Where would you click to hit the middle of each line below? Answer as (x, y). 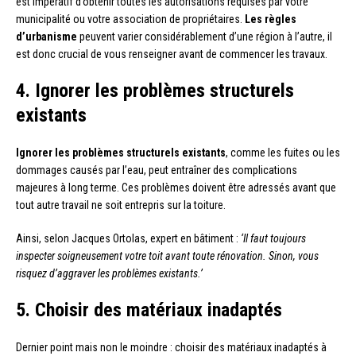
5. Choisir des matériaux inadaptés (149, 310)
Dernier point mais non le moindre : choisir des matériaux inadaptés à (171, 348)
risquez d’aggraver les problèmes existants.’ (109, 274)
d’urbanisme (46, 37)
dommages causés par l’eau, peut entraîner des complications (157, 170)
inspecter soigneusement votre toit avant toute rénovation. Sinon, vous (167, 256)
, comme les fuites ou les (283, 153)
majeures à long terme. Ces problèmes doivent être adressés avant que (176, 188)
